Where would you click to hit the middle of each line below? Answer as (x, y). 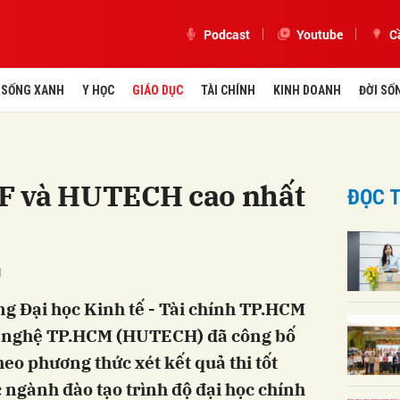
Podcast (227, 34)
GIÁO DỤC (157, 90)
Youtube (320, 34)
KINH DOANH (307, 90)
